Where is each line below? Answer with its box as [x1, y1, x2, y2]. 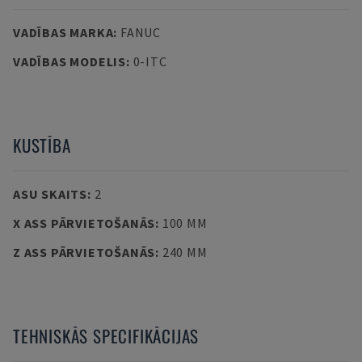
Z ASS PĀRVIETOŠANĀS [13, 244, 156, 260]
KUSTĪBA [13, 133, 71, 158]
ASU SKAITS [13, 186, 87, 202]
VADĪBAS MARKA [13, 24, 114, 40]
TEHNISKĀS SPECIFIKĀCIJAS [13, 323, 200, 348]
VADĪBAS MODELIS [13, 53, 126, 69]
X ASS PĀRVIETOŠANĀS [13, 215, 156, 231]
